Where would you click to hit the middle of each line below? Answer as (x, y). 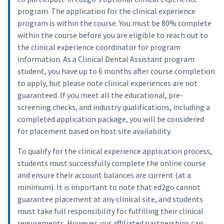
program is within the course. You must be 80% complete (114, 23)
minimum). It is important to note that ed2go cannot (109, 187)
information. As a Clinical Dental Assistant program (106, 59)
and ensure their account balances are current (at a (104, 175)
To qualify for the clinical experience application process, (115, 151)
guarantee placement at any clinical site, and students (110, 199)
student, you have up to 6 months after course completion (116, 71)
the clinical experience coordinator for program (99, 47)
